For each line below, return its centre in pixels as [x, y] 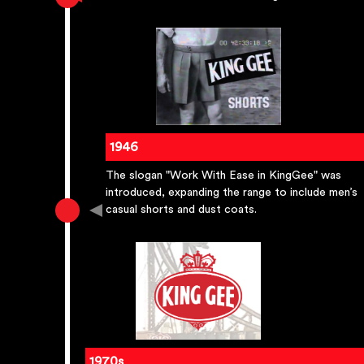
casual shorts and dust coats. [181, 210]
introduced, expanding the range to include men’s [232, 193]
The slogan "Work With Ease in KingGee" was [223, 176]
